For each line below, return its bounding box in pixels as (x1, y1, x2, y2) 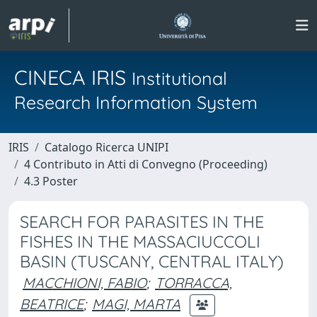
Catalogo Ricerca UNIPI (45, 139, 168, 155)
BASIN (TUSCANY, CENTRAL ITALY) (20, 251, 284, 272)
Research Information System (14, 91, 258, 113)
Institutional (132, 67, 227, 89)
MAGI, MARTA (92, 294, 180, 313)
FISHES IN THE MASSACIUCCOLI (20, 231, 260, 252)
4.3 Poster (24, 173, 78, 189)
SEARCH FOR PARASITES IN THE (20, 212, 264, 232)
